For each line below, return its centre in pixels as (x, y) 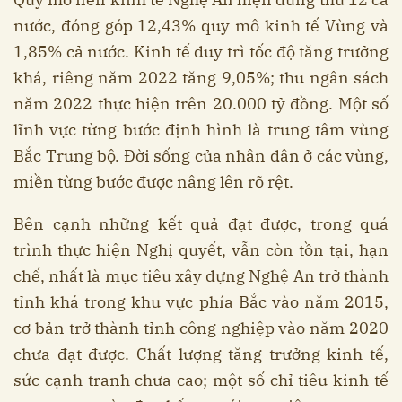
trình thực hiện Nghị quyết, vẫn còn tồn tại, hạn (201, 250)
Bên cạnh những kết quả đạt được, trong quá (201, 224)
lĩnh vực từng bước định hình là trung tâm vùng (201, 130)
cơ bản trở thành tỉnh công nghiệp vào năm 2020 (201, 328)
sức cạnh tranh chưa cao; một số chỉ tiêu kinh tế (201, 380)
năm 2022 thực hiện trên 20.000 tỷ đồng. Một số (201, 104)
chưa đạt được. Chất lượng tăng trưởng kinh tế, (201, 354)
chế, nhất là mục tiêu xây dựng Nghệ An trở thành (201, 276)
